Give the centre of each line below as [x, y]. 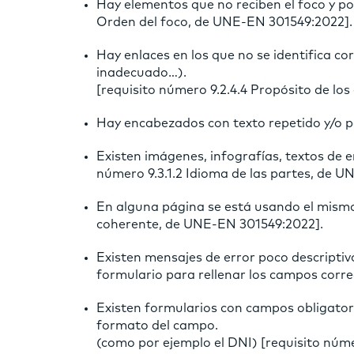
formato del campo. [157, 325]
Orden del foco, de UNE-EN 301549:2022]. [224, 22]
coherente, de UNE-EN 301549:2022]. [210, 224]
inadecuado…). [141, 72]
